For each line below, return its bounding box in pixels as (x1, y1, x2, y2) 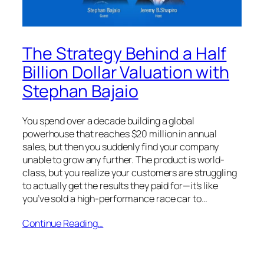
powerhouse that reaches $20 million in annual (22, 127, 217, 141)
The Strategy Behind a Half (22, 41, 227, 65)
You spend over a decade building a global (22, 114, 194, 128)
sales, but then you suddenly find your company (22, 140, 219, 154)
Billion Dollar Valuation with (22, 60, 230, 84)
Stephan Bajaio (22, 79, 138, 103)
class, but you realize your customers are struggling (22, 166, 237, 180)
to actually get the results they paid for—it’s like (22, 179, 218, 193)
